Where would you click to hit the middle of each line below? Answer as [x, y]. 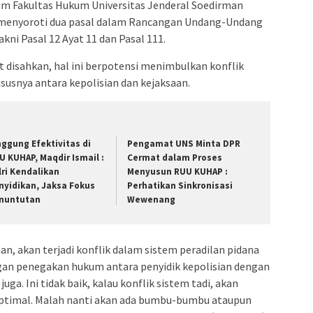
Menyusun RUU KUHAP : [178, 172]
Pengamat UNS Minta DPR [184, 144]
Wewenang [152, 200]
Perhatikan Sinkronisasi [180, 186]
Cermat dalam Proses [175, 158]
